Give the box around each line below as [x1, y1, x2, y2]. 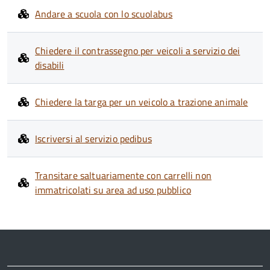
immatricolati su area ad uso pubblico [35, 183, 192, 197]
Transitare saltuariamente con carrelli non [35, 168, 212, 183]
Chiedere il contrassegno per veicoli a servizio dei [35, 43, 240, 58]
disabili [35, 58, 64, 72]
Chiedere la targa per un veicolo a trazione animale [35, 95, 248, 109]
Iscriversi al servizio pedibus [35, 131, 152, 146]
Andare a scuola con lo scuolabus [35, 7, 173, 21]
